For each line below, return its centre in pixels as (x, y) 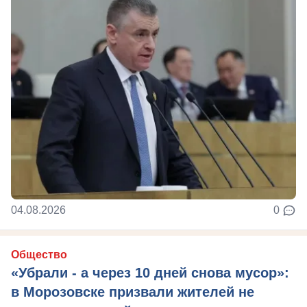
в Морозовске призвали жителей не (133, 292)
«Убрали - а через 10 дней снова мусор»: (150, 272)
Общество (39, 254)
